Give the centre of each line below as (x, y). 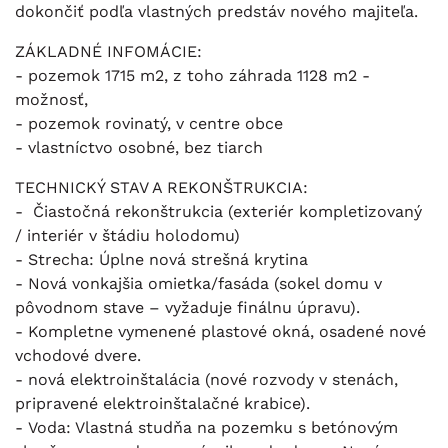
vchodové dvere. (78, 356)
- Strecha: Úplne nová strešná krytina (164, 260)
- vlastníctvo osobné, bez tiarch (139, 148)
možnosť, (54, 100)
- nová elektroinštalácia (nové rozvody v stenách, (206, 380)
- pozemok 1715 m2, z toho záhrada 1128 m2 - (192, 76)
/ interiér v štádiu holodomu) (127, 236)
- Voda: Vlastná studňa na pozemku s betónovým (206, 428)
